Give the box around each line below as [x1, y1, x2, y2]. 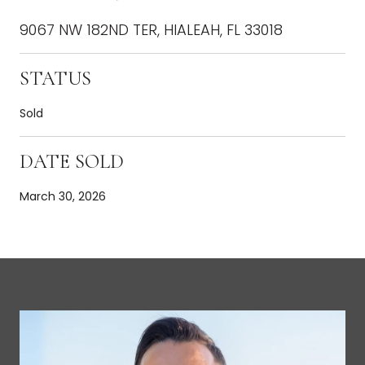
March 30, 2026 [20, 187, 106, 204]
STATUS [20, 66, 91, 90]
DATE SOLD [20, 149, 124, 174]
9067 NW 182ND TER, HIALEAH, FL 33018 [20, 19, 283, 40]
